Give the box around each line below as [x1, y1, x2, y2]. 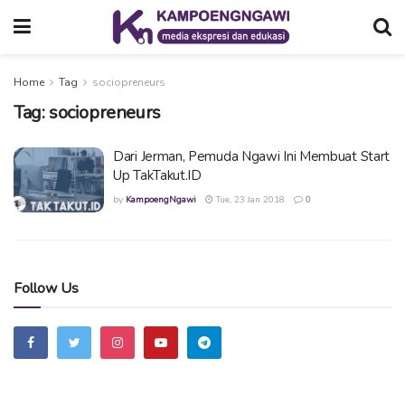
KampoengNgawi [126, 193, 196, 206]
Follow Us [14, 278, 79, 298]
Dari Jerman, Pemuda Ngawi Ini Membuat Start [113, 147, 391, 165]
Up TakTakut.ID [113, 166, 202, 184]
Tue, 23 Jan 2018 [213, 193, 285, 206]
